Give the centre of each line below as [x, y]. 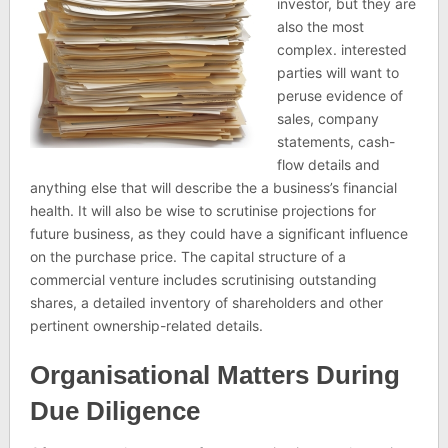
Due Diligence [114, 411]
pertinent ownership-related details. [146, 325]
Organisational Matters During [214, 375]
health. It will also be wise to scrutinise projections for [202, 210]
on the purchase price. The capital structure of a [187, 256]
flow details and [328, 164]
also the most [320, 26]
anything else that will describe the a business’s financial [213, 187]
